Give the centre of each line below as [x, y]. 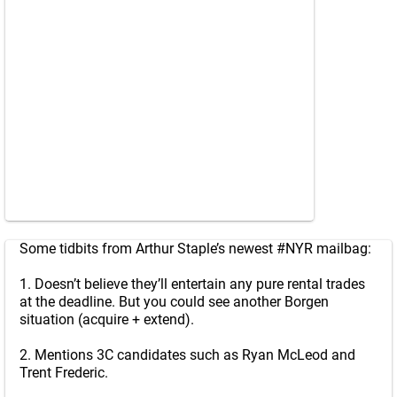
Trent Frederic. [64, 373]
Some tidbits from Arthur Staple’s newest [148, 249]
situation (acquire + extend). [107, 319]
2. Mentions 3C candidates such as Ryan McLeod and [187, 355]
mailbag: [342, 249]
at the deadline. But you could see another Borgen [174, 302]
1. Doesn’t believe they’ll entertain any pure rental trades [192, 284]
